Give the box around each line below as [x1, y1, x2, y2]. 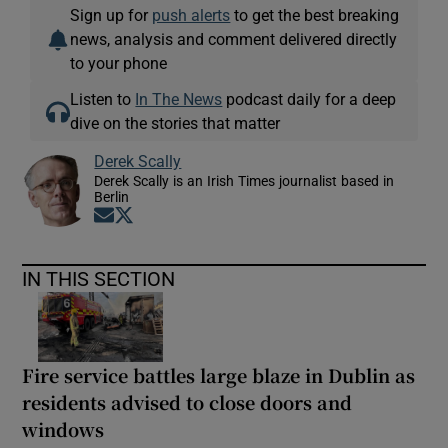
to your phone [70, 55, 168, 71]
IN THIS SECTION [22, 269, 176, 289]
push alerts [152, 7, 231, 23]
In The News [135, 91, 223, 107]
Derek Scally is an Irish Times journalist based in [94, 174, 395, 188]
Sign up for [70, 7, 153, 23]
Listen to [70, 91, 136, 107]
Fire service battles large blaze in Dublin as [22, 362, 416, 389]
